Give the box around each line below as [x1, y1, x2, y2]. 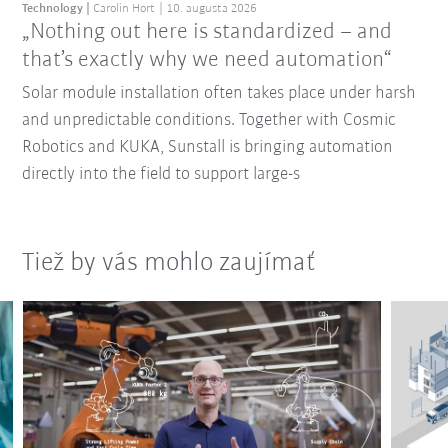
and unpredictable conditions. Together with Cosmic [22, 110, 397, 130]
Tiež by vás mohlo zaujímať [22, 249, 316, 277]
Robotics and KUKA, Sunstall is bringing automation [22, 137, 394, 157]
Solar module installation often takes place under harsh [22, 83, 417, 103]
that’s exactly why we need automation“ [22, 48, 392, 72]
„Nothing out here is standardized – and [22, 20, 393, 44]
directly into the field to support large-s [22, 164, 301, 184]
